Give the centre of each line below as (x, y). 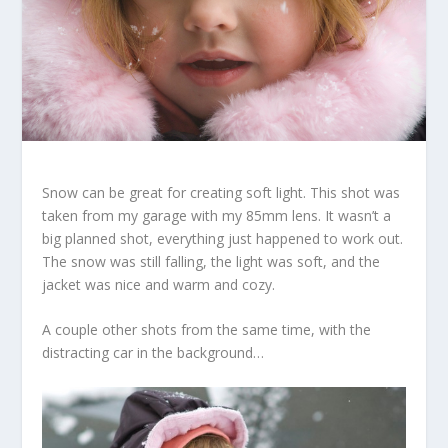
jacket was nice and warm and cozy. (159, 284)
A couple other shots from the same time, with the (207, 330)
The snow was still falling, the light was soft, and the (211, 261)
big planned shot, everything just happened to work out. (223, 238)
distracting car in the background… (153, 353)
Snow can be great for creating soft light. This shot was (221, 192)
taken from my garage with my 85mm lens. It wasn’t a (217, 215)
